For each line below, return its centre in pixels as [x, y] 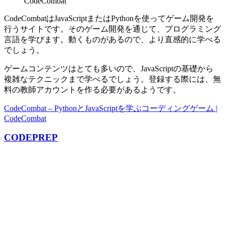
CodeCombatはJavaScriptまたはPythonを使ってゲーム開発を [109, 18]
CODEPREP [31, 138]
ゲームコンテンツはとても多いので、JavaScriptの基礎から [109, 68]
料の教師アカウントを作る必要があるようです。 [92, 89]
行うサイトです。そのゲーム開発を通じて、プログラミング [113, 29]
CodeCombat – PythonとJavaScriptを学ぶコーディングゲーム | [111, 108]
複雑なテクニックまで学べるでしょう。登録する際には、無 [113, 79]
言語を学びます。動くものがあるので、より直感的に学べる [113, 39]
